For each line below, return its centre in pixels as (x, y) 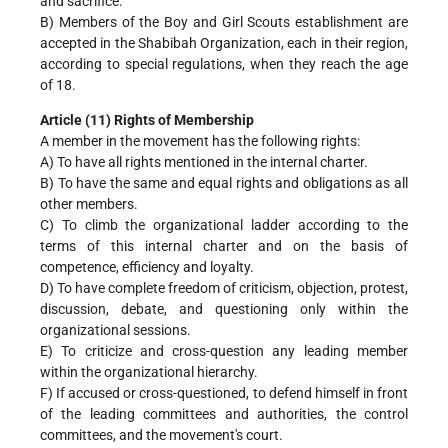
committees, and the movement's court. (161, 434)
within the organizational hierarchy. (149, 371)
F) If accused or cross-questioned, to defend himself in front (224, 392)
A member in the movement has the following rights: (200, 140)
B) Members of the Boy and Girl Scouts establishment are (224, 21)
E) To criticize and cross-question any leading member (224, 350)
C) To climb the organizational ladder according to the (224, 224)
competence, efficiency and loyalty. (147, 266)
